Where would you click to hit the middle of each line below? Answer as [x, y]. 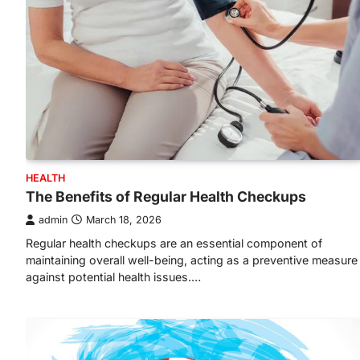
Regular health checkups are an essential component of [174, 243]
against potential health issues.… [113, 277]
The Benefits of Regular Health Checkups [166, 197]
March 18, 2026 [124, 220]
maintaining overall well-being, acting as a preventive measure [192, 260]
